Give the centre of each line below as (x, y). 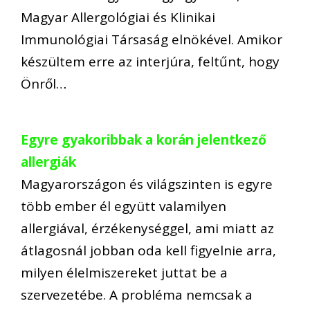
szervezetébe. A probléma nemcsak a (137, 294)
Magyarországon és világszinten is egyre (147, 184)
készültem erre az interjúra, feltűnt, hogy (150, 62)
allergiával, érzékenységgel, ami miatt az (147, 228)
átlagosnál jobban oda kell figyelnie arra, (148, 250)
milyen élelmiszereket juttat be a (124, 272)
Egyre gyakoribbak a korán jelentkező (144, 139)
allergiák (48, 162)
